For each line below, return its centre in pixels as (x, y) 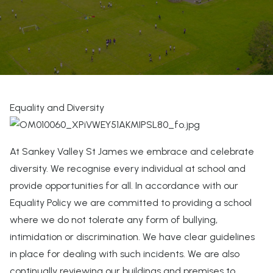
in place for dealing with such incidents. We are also (125, 254)
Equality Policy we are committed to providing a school (131, 203)
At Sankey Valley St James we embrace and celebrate (132, 151)
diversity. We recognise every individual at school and (128, 168)
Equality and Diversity (57, 108)
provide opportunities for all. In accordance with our (124, 186)
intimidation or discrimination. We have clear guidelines (132, 237)
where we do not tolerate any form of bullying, (114, 220)
